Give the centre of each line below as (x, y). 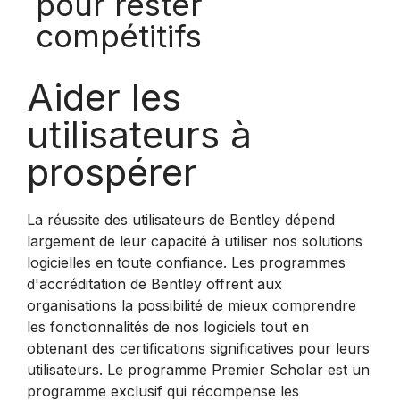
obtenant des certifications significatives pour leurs (198, 348)
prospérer (112, 172)
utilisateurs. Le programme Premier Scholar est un (198, 370)
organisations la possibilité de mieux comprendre (192, 305)
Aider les (104, 97)
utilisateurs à (139, 134)
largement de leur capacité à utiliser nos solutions (195, 241)
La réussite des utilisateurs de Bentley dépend (181, 220)
